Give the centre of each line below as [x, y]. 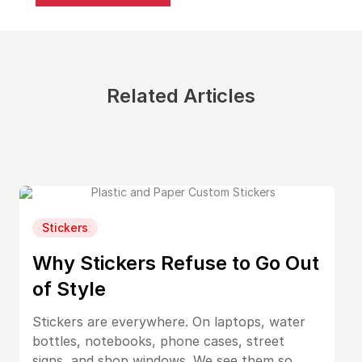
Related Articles [181, 96]
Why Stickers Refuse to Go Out [176, 263]
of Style [69, 289]
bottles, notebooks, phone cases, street [158, 341]
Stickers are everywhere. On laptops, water [169, 322]
